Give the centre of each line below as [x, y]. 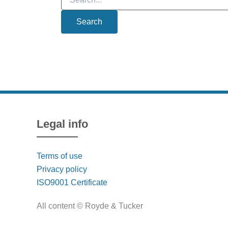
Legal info [62, 124]
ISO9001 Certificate [72, 183]
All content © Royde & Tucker [90, 206]
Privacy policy [62, 169]
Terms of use [60, 156]
